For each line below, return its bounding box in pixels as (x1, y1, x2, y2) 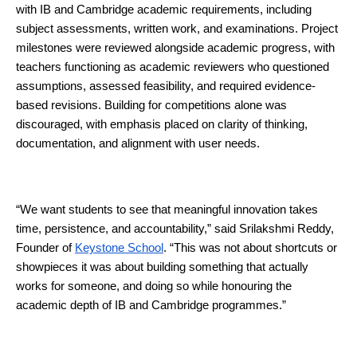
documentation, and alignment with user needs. (16, 136, 260, 150)
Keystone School (75, 241, 163, 254)
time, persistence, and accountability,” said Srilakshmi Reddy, (16, 222, 334, 235)
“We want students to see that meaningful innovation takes (16, 202, 318, 216)
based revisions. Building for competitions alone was (16, 98, 287, 112)
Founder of (16, 241, 75, 254)
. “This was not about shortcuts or (163, 241, 337, 254)
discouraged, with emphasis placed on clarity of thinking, (16, 117, 308, 131)
